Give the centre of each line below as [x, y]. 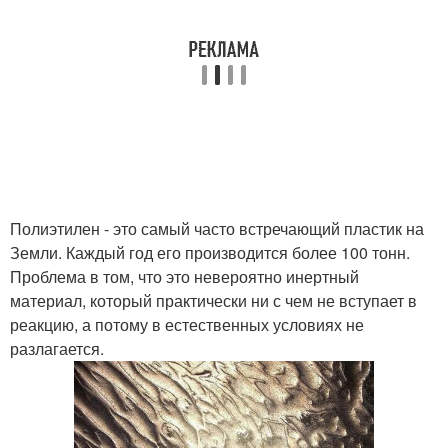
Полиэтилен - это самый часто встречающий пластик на [217, 228]
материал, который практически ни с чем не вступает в [213, 300]
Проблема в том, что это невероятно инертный [184, 276]
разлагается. [57, 348]
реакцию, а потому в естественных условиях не [187, 324]
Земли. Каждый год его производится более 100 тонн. [210, 252]
